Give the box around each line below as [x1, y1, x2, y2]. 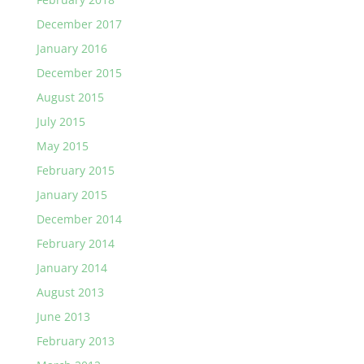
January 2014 [36, 260, 107, 275]
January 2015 [36, 187, 107, 202]
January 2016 [36, 41, 107, 56]
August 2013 [36, 284, 104, 300]
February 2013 [36, 333, 115, 349]
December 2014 [36, 211, 122, 227]
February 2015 [36, 162, 115, 178]
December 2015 [36, 65, 122, 80]
